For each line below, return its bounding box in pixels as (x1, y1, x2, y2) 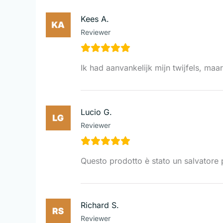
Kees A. (81, 13, 109, 24)
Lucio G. (81, 107, 112, 117)
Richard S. (81, 200, 119, 210)
